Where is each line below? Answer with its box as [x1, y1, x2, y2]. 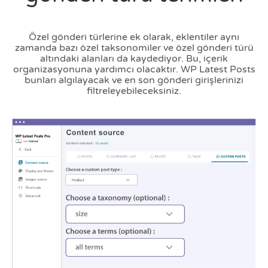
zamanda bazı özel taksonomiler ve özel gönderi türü [14, 42, 254, 54]
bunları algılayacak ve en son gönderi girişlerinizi [25, 74, 243, 87]
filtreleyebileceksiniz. [87, 85, 181, 98]
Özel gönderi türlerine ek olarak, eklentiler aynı [29, 31, 239, 44]
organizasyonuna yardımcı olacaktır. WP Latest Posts [13, 63, 255, 76]
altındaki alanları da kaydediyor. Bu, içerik [40, 53, 228, 65]
